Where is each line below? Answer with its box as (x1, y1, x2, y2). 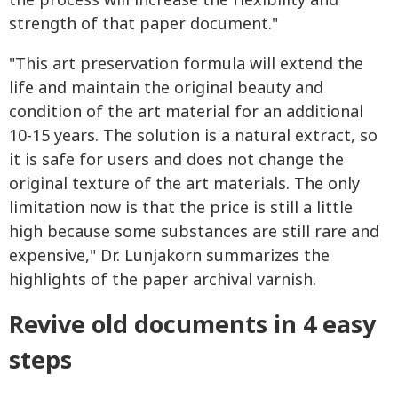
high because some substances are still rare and (9, 219, 379, 244)
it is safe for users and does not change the (9, 147, 344, 172)
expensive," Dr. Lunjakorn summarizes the (9, 243, 330, 268)
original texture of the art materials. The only (9, 171, 360, 196)
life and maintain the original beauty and (9, 76, 323, 100)
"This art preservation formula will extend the (9, 52, 363, 76)
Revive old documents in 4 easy (9, 306, 376, 344)
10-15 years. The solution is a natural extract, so (9, 123, 378, 148)
